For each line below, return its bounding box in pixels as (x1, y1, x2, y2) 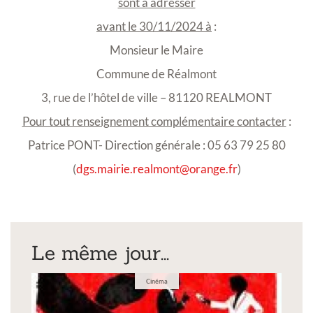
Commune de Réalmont (96, 66, 217, 82)
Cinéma (145, 277, 168, 286)
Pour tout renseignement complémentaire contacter (22, 114, 286, 129)
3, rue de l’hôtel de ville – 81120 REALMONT (41, 90, 272, 105)
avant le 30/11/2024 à (96, 19, 212, 34)
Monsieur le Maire (110, 43, 203, 58)
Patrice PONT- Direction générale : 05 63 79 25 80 (27, 138, 286, 153)
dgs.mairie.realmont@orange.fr (75, 161, 238, 177)
